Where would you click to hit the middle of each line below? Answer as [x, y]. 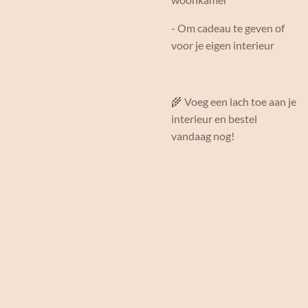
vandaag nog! [203, 136]
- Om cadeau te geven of [228, 28]
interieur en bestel [214, 119]
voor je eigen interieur [224, 45]
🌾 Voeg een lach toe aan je [234, 101]
